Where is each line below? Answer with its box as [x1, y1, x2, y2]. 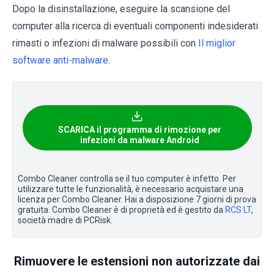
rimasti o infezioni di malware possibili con [12, 37, 198, 49]
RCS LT [225, 204, 251, 215]
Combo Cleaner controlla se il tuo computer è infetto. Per [18, 173, 236, 183]
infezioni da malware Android [80, 135, 199, 145]
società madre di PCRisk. [18, 215, 113, 225]
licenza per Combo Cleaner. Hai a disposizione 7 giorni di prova [18, 194, 256, 204]
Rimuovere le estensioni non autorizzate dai [14, 253, 260, 268]
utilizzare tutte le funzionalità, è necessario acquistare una [18, 183, 243, 194]
